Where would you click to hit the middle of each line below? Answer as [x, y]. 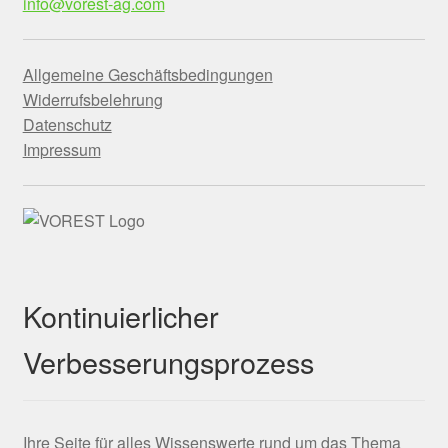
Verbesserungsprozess [168, 361]
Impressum [61, 150]
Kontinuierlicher [120, 315]
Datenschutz [67, 125]
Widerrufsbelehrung [92, 100]
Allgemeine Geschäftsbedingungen [147, 75]
